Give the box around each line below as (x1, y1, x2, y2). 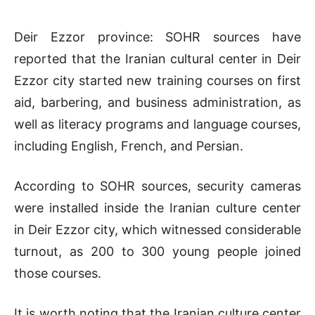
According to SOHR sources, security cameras (14, 178, 301, 193)
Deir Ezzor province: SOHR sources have (14, 29, 301, 44)
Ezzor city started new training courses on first (14, 72, 301, 88)
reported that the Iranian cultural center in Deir (14, 51, 301, 66)
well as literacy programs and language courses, (14, 116, 301, 131)
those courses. (14, 265, 101, 281)
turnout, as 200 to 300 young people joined (14, 243, 301, 259)
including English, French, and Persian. (14, 138, 243, 153)
